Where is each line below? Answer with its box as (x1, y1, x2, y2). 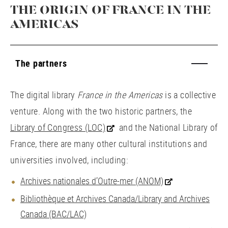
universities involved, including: (10, 154, 129, 166)
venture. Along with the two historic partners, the (10, 105, 192, 117)
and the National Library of (115, 121, 218, 133)
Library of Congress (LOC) (10, 121, 105, 133)
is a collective (162, 89, 216, 101)
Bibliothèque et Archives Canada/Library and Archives (20, 192, 210, 205)
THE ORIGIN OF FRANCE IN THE (10, 5, 211, 17)
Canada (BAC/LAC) (20, 208, 87, 220)
